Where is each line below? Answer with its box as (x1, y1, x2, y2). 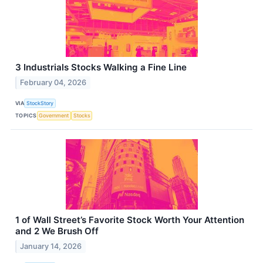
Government (39, 112, 69, 119)
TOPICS (15, 112, 37, 119)
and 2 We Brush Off (15, 225, 99, 237)
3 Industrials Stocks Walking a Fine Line (15, 62, 187, 73)
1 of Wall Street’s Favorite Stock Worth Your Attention (15, 214, 244, 226)
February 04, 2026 (20, 78, 87, 87)
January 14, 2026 (20, 242, 82, 251)
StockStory (26, 99, 54, 106)
